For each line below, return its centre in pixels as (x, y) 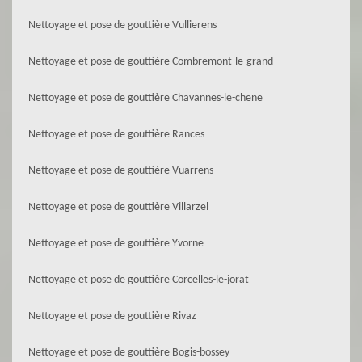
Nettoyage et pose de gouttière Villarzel (118, 207)
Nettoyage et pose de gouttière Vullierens (122, 25)
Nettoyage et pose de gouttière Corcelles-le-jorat (139, 280)
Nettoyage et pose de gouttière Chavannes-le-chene (145, 98)
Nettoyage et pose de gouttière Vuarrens (121, 171)
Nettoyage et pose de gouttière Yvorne (116, 244)
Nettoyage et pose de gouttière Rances (116, 135)
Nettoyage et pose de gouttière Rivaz (112, 316)
